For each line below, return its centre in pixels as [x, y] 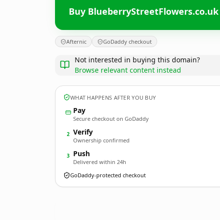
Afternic [76, 41]
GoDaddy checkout [127, 41]
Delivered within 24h [100, 162]
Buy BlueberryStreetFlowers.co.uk [144, 11]
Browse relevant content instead [128, 70]
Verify [83, 132]
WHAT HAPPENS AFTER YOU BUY [113, 97]
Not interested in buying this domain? [137, 60]
